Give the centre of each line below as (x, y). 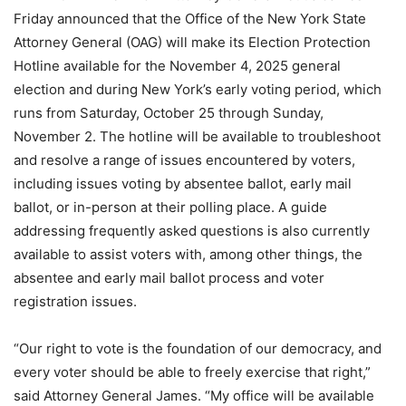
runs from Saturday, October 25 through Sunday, (169, 113)
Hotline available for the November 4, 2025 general (177, 66)
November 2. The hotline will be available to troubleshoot (197, 136)
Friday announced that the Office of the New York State (190, 19)
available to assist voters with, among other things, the (188, 254)
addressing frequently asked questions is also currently (192, 231)
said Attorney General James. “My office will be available (194, 396)
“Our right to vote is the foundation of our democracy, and (198, 348)
